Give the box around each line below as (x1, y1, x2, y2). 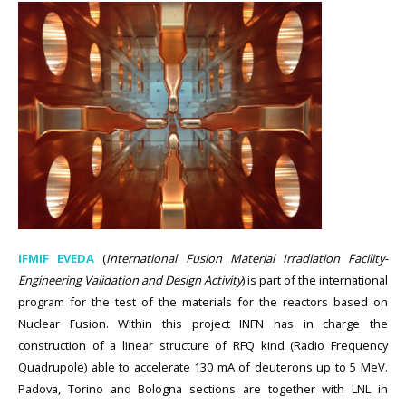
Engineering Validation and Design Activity (18, 272, 242, 289)
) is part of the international (242, 272, 388, 289)
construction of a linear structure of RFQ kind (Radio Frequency (18, 337, 388, 354)
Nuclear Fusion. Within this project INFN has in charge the (18, 315, 388, 333)
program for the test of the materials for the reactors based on (18, 294, 388, 311)
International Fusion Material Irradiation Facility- (106, 250, 389, 267)
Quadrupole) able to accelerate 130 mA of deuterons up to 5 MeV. (18, 359, 388, 376)
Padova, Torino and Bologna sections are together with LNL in (18, 381, 388, 398)
